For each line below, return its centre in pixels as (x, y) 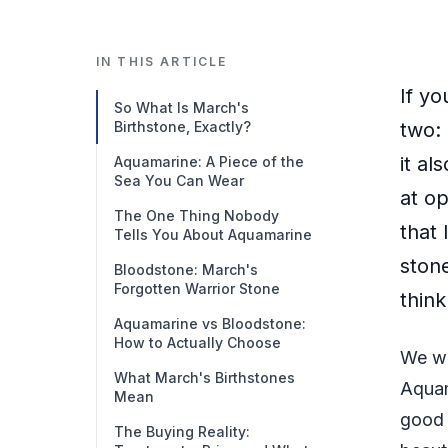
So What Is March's (181, 107)
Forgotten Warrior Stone (197, 288)
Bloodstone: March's (186, 269)
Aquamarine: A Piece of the (209, 161)
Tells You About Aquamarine (213, 234)
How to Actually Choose (197, 342)
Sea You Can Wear (179, 180)
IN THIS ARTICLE (162, 61)
